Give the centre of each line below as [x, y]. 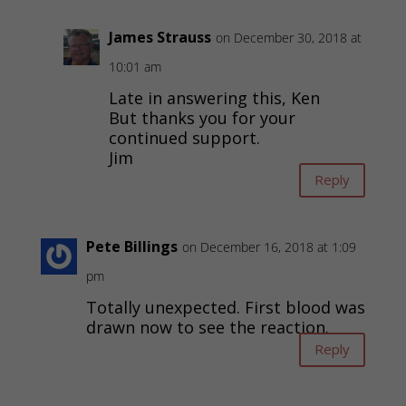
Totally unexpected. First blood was [225, 307]
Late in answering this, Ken [214, 97]
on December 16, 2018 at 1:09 [269, 246]
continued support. [184, 137]
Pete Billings [131, 246]
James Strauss [159, 37]
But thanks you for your [202, 117]
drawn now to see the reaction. [207, 327]
